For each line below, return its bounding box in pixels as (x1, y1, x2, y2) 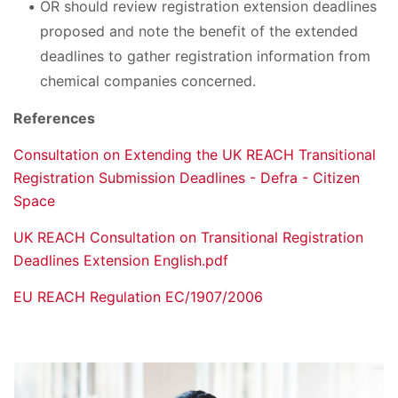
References (13, 108, 95, 127)
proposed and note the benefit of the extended (40, 21, 358, 40)
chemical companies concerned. (40, 71, 256, 90)
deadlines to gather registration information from (40, 46, 370, 65)
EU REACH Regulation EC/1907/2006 (13, 287, 263, 306)
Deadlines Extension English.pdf (13, 251, 228, 269)
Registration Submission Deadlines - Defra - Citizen (13, 168, 360, 187)
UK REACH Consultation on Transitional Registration (13, 227, 363, 246)
